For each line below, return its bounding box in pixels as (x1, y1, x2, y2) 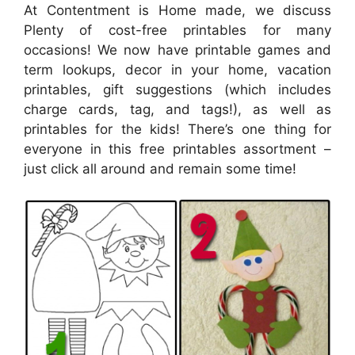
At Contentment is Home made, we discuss (24, 2, 331, 18)
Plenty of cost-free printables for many (24, 22, 331, 38)
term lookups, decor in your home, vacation (24, 62, 331, 78)
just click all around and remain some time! (24, 161, 296, 177)
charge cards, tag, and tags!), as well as (24, 101, 331, 117)
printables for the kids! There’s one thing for (24, 121, 331, 137)
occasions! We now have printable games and (24, 42, 331, 58)
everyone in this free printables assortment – (24, 141, 331, 157)
